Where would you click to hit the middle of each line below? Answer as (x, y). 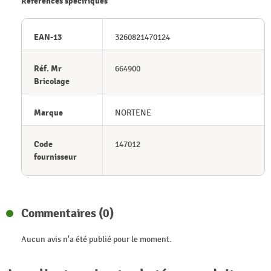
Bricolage (52, 82)
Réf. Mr (48, 69)
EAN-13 (48, 38)
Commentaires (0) (68, 214)
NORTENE (133, 113)
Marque (48, 113)
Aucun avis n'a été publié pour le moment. (96, 240)
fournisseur (55, 157)
